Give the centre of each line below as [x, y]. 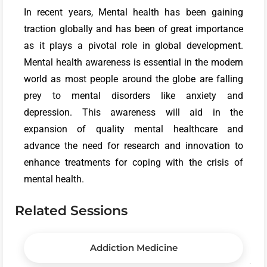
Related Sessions [71, 210]
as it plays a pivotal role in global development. [133, 45]
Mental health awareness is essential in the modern [133, 62]
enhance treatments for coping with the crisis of [133, 162]
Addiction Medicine [133, 247]
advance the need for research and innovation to [133, 145]
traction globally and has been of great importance [133, 29]
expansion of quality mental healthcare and [133, 129]
